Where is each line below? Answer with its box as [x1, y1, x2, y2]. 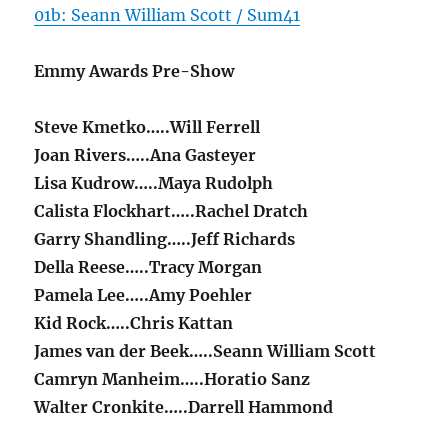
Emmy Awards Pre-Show [34, 61, 235, 81]
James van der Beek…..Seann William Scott [34, 341, 377, 361]
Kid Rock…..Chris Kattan [34, 313, 234, 333]
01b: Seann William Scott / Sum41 [34, 5, 301, 25]
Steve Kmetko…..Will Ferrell [34, 117, 261, 137]
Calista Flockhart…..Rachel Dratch [34, 201, 309, 221]
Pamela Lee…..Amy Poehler [34, 285, 253, 305]
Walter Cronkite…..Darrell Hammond [34, 397, 334, 417]
